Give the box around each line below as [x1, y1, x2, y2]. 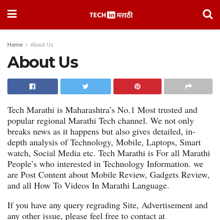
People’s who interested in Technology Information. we [7, 158, 203, 169]
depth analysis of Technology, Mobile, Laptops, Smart [7, 136, 201, 148]
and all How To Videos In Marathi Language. [7, 179, 169, 191]
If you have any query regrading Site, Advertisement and [7, 199, 208, 211]
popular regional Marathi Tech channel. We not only [7, 114, 194, 126]
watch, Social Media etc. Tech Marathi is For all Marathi [7, 147, 210, 159]
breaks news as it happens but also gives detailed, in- [7, 125, 195, 137]
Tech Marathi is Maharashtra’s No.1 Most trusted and [7, 104, 197, 115]
